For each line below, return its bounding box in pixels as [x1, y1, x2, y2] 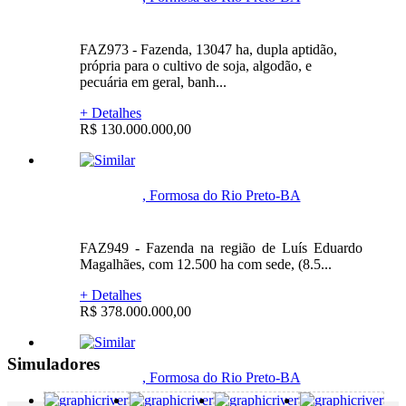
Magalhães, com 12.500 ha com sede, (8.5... [80, 256, 332, 272]
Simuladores [7, 353, 100, 373]
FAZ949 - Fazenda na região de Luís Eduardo [80, 239, 362, 256]
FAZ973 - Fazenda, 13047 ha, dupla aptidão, [80, 41, 337, 57]
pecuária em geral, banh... [80, 73, 227, 90]
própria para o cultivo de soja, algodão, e [80, 57, 312, 73]
